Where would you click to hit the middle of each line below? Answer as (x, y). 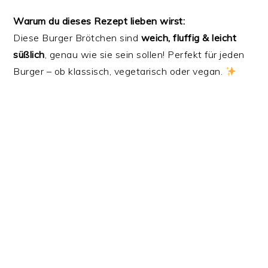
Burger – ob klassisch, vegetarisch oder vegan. (119, 71)
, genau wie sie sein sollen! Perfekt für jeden (144, 55)
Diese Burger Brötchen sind (77, 38)
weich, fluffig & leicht (189, 38)
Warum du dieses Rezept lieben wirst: (99, 21)
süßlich (29, 55)
